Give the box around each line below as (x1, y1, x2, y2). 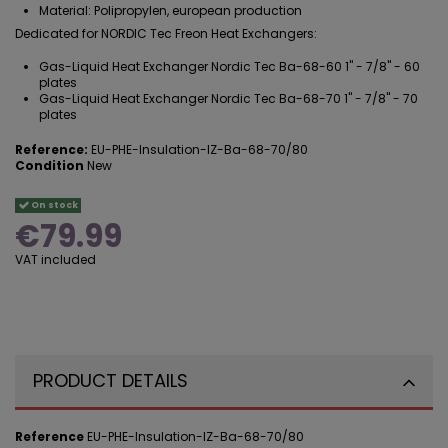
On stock (28, 198, 78, 211)
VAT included (15, 251, 96, 269)
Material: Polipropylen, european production (39, 2, 302, 20)
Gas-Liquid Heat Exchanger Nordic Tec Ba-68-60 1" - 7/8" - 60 (39, 58, 420, 76)
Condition (15, 157, 84, 175)
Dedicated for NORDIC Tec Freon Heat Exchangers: (15, 25, 317, 43)
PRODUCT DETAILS (33, 368, 188, 394)
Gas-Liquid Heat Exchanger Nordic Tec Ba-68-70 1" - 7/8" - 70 (39, 90, 418, 108)
